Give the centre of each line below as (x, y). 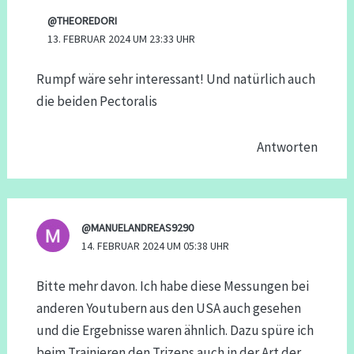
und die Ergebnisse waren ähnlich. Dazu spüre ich (175, 331)
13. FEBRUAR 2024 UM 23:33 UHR (122, 38)
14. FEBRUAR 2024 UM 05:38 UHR (155, 245)
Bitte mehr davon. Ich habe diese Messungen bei (172, 286)
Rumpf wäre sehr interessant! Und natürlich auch (175, 79)
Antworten (288, 147)
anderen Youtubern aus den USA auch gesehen (168, 309)
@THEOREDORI (83, 20)
